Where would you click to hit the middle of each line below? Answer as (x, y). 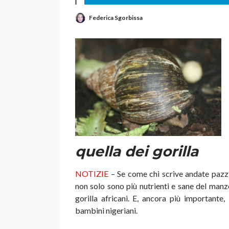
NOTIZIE (93, 174)
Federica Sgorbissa (116, 17)
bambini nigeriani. (106, 211)
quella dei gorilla (137, 152)
